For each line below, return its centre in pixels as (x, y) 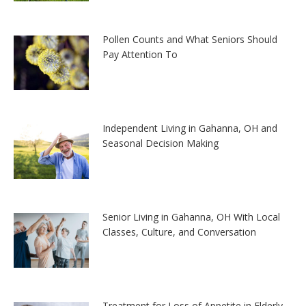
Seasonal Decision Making (161, 143)
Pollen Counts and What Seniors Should (190, 39)
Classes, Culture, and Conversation (179, 232)
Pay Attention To (140, 54)
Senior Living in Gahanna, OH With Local (191, 217)
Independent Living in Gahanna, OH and (190, 128)
